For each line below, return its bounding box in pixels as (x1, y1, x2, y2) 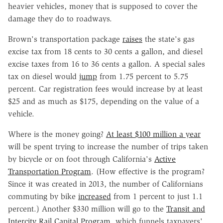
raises (122, 34, 142, 44)
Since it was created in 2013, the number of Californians (8, 179, 203, 189)
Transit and (166, 204, 205, 214)
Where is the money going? (8, 129, 106, 139)
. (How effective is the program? (91, 166, 205, 176)
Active (154, 154, 176, 164)
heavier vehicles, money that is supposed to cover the (8, 1, 198, 11)
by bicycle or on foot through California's (8, 154, 154, 164)
